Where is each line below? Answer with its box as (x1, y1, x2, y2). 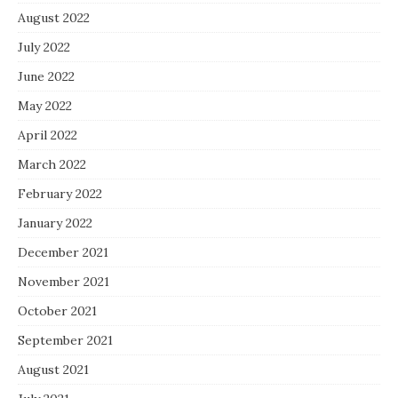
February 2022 (18, 185, 102, 202)
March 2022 (18, 155, 86, 172)
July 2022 (18, 38, 70, 55)
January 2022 (18, 214, 92, 231)
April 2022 (18, 126, 77, 143)
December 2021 (18, 243, 108, 260)
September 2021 (18, 331, 113, 348)
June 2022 (18, 68, 75, 84)
